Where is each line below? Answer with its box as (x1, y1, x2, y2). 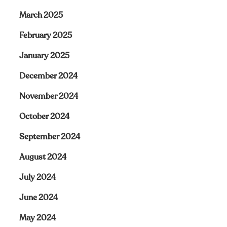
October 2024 (19, 111, 69, 122)
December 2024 (19, 70, 78, 82)
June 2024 (19, 192, 58, 203)
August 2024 (19, 152, 66, 163)
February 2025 (19, 30, 72, 41)
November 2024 (19, 91, 78, 102)
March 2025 (19, 10, 63, 21)
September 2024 (19, 131, 80, 142)
